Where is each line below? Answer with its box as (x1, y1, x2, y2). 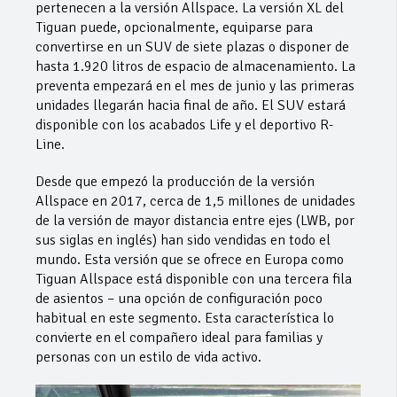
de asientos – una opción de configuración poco (35, 289, 323, 307)
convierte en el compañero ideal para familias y (35, 328, 323, 346)
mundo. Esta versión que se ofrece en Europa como (35, 250, 344, 269)
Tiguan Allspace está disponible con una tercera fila (35, 269, 352, 288)
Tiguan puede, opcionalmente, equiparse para (35, 18, 313, 36)
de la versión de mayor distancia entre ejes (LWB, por (35, 211, 354, 230)
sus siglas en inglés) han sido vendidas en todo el (35, 230, 331, 249)
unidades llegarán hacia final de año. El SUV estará (35, 96, 346, 114)
